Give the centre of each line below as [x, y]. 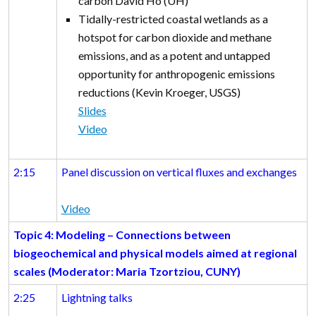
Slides [92, 111]
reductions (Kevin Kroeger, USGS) [160, 92]
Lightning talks [98, 298]
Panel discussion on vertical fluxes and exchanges [179, 172]
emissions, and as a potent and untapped [174, 56]
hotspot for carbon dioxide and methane [175, 37]
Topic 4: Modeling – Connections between [122, 235]
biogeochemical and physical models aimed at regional [155, 253]
